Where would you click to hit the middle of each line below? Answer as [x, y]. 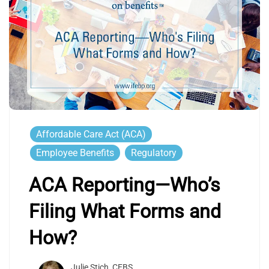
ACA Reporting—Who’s [125, 185]
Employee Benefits [75, 153]
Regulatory [154, 153]
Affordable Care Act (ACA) [91, 134]
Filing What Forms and [125, 211]
